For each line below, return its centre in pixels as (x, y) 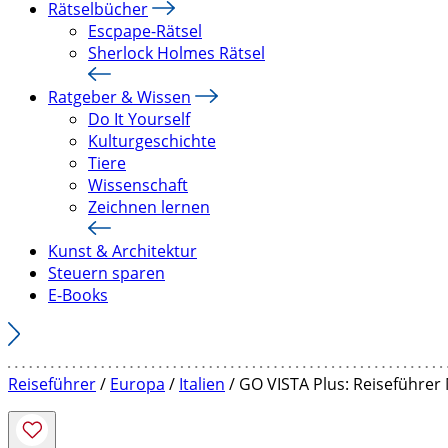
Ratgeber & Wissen (119, 97)
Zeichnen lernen (149, 207)
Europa (137, 384)
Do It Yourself (139, 119)
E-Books (78, 295)
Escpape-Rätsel (145, 31)
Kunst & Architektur (122, 251)
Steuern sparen (106, 273)
